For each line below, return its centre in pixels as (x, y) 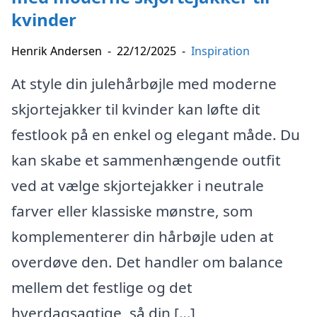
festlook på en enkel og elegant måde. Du (156, 135)
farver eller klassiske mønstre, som (132, 211)
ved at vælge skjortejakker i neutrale (138, 186)
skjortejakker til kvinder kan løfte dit (136, 109)
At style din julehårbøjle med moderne (144, 84)
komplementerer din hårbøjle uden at (143, 237)
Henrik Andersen (57, 51)
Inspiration (220, 51)
